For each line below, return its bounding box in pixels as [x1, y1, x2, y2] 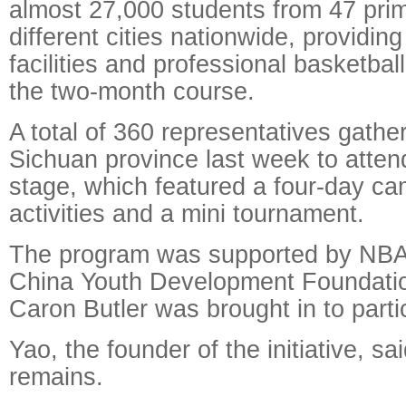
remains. [9, 362, 103, 391]
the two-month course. [9, 77, 255, 105]
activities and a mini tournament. [9, 199, 364, 227]
